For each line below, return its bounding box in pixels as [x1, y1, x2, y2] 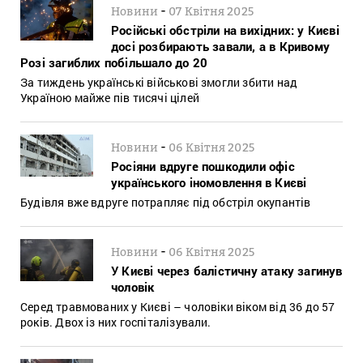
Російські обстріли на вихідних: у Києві [111, 21, 340, 38]
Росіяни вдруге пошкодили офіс [111, 157, 295, 174]
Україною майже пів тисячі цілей [20, 89, 199, 105]
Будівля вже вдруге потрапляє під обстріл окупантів [20, 194, 311, 210]
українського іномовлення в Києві [111, 173, 307, 190]
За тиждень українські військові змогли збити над [20, 74, 298, 90]
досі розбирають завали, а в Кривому [111, 37, 330, 54]
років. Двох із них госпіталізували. [20, 314, 211, 330]
